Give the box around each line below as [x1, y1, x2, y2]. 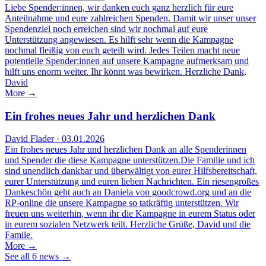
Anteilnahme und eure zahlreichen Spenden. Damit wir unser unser [5, 13, 256, 24]
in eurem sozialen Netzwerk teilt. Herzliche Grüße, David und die [5, 219, 251, 230]
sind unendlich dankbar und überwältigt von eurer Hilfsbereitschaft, [5, 166, 257, 176]
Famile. [5, 230, 33, 240]
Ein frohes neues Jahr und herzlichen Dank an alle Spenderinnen [5, 144, 246, 155]
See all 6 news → [5, 251, 71, 262]
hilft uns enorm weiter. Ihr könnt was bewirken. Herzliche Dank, [5, 66, 246, 77]
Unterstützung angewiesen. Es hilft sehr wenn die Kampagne [5, 34, 233, 45]
